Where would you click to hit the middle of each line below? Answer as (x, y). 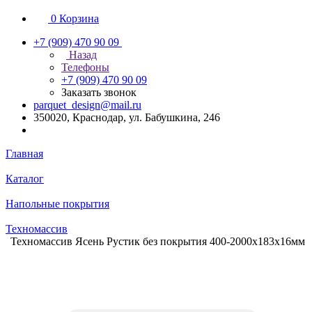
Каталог (25, 179)
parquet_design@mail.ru (87, 105)
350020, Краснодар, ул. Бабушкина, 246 (127, 117)
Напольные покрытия (57, 204)
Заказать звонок (99, 92)
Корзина (79, 18)
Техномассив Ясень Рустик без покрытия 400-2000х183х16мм (158, 241)
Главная (24, 154)
